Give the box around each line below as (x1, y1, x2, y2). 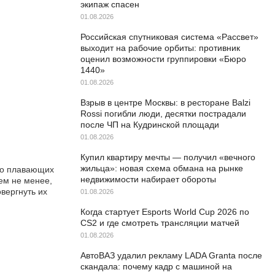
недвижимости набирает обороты (80, 174, 216, 184)
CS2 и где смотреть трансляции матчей (80, 218, 239, 228)
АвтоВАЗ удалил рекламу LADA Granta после (80, 250, 262, 260)
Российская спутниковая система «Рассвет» (80, 32, 258, 42)
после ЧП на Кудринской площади (80, 120, 219, 130)
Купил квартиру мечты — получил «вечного (80, 152, 255, 162)
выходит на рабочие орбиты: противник (80, 43, 240, 53)
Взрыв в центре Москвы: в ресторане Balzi (80, 98, 250, 107)
